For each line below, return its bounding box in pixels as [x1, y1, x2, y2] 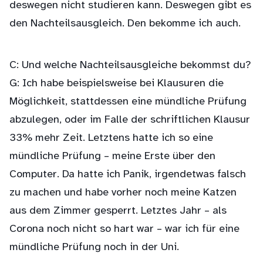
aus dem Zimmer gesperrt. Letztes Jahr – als [9, 205, 227, 217]
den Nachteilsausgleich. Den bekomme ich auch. [9, 18, 241, 30]
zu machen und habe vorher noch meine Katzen [9, 187, 237, 199]
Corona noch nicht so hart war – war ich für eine [9, 223, 240, 235]
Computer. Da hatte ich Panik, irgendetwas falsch [9, 168, 246, 181]
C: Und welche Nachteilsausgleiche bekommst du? [9, 59, 251, 72]
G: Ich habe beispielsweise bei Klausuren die [9, 77, 224, 90]
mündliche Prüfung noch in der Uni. [9, 241, 179, 254]
